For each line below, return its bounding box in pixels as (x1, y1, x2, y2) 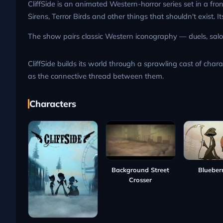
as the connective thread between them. (28, 71, 164, 81)
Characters (29, 98, 76, 110)
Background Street (111, 166, 170, 174)
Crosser (129, 176, 152, 184)
